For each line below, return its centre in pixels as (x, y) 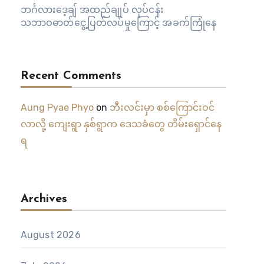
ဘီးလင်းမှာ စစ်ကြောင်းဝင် (162, 108)
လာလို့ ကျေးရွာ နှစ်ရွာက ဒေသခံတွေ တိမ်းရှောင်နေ (121, 124)
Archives (44, 199)
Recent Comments (71, 76)
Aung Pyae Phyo (57, 108)
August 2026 (50, 235)
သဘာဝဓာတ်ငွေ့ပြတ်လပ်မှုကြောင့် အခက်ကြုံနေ (118, 23)
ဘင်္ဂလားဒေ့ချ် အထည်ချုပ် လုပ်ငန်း (92, 10)
